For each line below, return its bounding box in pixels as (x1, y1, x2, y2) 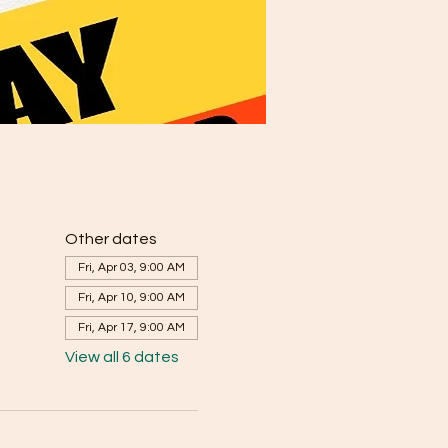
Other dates (64, 231, 157, 247)
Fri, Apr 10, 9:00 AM (77, 291, 185, 304)
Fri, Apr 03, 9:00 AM (77, 261, 185, 274)
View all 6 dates (64, 349, 179, 365)
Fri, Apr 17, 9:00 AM (77, 321, 185, 334)
